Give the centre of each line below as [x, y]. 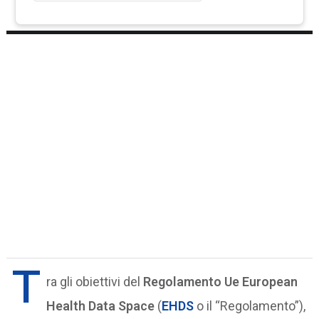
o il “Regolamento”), [251, 305]
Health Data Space [101, 305]
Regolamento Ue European [221, 281]
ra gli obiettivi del [95, 281]
